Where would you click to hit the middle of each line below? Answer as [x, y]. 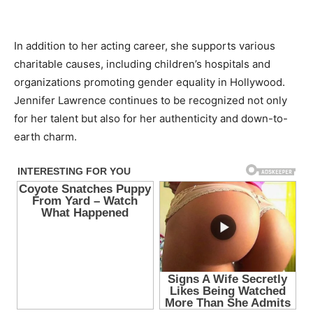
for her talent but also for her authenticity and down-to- [151, 119]
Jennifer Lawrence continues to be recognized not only [151, 101]
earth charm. [45, 137]
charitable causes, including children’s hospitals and [142, 64]
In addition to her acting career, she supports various [145, 46]
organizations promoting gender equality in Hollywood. [150, 82]
